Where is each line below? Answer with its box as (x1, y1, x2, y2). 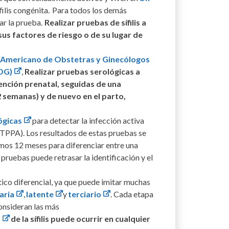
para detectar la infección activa (31, 115, 145, 125)
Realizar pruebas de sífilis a (44, 17, 147, 27)
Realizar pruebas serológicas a (25, 66, 141, 76)
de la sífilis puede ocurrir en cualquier (10, 213, 151, 223)
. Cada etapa (110, 189, 154, 199)
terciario (68, 189, 102, 199)
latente (26, 189, 54, 199)
